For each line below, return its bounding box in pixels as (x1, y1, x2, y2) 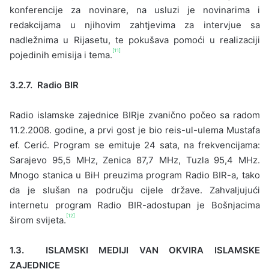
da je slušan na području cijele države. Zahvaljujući (10, 184, 260, 196)
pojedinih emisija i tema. (10, 49, 113, 61)
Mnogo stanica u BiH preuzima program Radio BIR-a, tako (10, 169, 260, 181)
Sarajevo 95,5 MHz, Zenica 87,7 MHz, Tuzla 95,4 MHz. (10, 154, 260, 166)
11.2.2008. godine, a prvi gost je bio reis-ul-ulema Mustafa (10, 124, 260, 136)
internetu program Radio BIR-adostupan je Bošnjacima (10, 199, 260, 211)
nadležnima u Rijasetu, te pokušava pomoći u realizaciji (10, 34, 260, 46)
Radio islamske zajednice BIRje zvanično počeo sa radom (10, 109, 260, 121)
